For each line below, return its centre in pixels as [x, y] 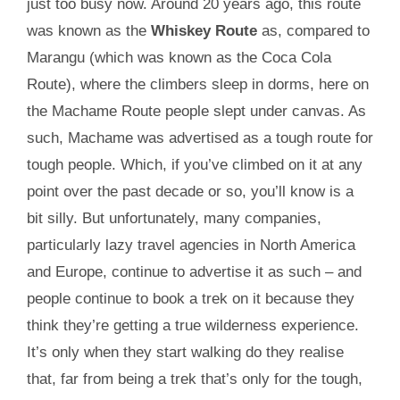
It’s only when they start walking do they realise [185, 352]
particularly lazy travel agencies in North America [191, 245]
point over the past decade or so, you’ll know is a [190, 191]
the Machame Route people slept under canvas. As [196, 111]
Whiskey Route [204, 30]
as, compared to [313, 30]
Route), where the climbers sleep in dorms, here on [197, 84]
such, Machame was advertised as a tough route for [200, 137]
